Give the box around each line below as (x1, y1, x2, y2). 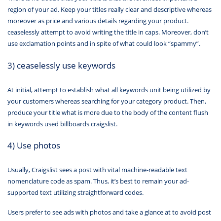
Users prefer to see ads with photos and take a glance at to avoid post (7, 208, 211, 217)
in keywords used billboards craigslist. (7, 119, 117, 128)
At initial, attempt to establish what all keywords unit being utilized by (7, 85, 211, 94)
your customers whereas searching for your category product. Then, (7, 96, 206, 106)
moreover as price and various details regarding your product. (7, 16, 188, 26)
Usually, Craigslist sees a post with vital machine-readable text (7, 165, 187, 174)
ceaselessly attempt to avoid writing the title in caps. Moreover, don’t (7, 28, 209, 37)
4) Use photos (7, 139, 60, 151)
